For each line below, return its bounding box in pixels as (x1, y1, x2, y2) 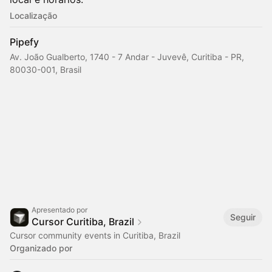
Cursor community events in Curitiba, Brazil (10, 230, 180, 240)
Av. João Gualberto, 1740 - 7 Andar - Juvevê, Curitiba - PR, (10, 52, 244, 62)
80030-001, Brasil (10, 64, 81, 75)
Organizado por (10, 243, 72, 253)
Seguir (230, 211, 256, 222)
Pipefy (10, 36, 39, 48)
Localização (10, 10, 57, 21)
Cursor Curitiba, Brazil (32, 216, 134, 228)
